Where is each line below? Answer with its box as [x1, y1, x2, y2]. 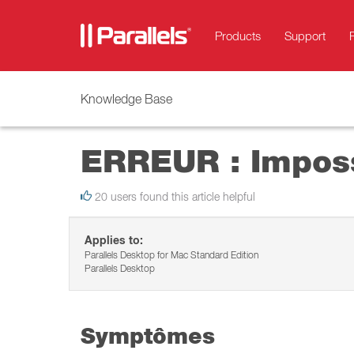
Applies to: [85, 233, 143, 247]
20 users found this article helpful [92, 190, 255, 203]
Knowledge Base [81, 92, 172, 106]
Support [284, 28, 326, 43]
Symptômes [81, 322, 215, 348]
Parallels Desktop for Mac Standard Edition [85, 249, 258, 261]
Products [215, 28, 261, 43]
